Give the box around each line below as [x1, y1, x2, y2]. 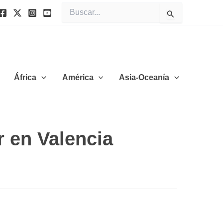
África [14, 73, 37, 82]
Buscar [61, 3, 83, 11]
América [62, 73, 94, 82]
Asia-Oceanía [119, 73, 170, 82]
